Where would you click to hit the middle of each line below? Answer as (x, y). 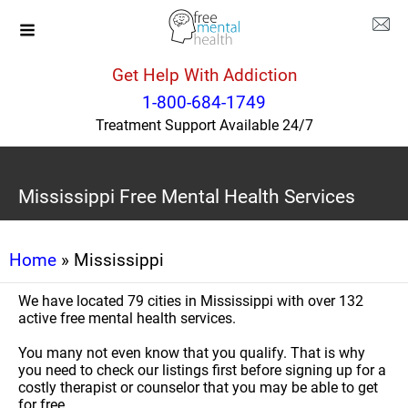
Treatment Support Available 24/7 (204, 125)
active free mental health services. (127, 318)
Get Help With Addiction (204, 75)
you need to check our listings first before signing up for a (202, 370)
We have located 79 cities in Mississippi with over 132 (191, 301)
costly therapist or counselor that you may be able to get (198, 388)
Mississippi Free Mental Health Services (187, 197)
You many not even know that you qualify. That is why (192, 353)
